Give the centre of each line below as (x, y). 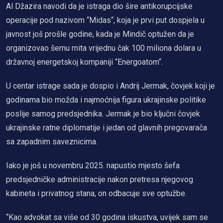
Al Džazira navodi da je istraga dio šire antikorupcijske (99, 6)
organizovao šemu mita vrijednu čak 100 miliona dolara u (104, 48)
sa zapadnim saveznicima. (52, 141)
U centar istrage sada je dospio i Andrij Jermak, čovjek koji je (111, 86)
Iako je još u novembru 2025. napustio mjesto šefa (93, 165)
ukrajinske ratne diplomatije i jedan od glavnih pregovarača (107, 127)
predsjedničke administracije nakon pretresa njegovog (100, 179)
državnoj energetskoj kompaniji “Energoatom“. (84, 62)
